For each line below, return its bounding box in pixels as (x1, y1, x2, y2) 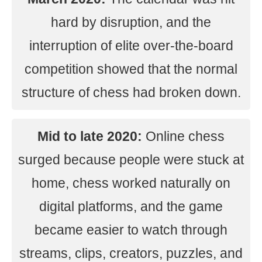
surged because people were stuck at (18, 152, 244, 167)
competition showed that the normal (25, 61, 237, 77)
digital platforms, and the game (39, 199, 223, 214)
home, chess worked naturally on (32, 175, 230, 191)
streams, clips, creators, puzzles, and (19, 246, 243, 261)
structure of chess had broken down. (21, 85, 241, 100)
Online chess (142, 129, 225, 144)
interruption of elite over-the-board (29, 38, 233, 53)
